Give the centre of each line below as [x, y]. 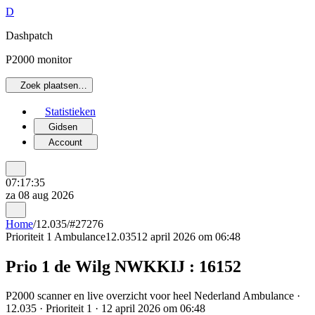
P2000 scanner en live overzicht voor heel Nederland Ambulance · [153, 296]
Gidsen [63, 127]
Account [66, 142]
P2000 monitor [39, 59]
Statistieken [70, 112]
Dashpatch [29, 36]
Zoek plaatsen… [54, 86]
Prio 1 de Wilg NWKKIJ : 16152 [123, 266]
